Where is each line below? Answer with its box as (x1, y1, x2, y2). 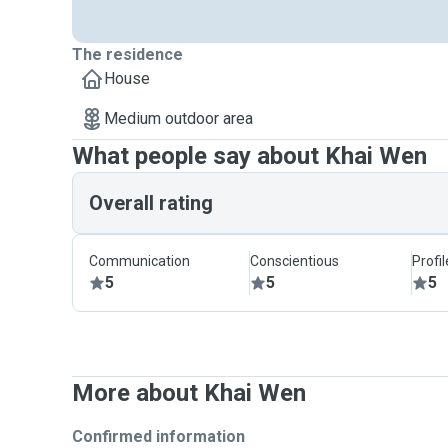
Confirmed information (72, 427, 245, 446)
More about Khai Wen (72, 379, 306, 407)
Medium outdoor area (104, 109, 253, 128)
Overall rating (89, 191, 213, 215)
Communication (89, 253, 190, 269)
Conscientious (250, 253, 340, 269)
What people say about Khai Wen (72, 142, 427, 170)
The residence (72, 45, 183, 64)
